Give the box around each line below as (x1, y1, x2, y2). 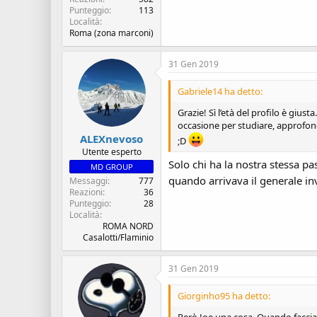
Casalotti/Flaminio (83, 231, 154, 243)
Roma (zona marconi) (69, 26, 154, 39)
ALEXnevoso (80, 132, 143, 146)
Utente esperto (81, 146, 142, 158)
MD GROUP (90, 161, 133, 172)
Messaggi (69, 175, 108, 187)
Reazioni (69, 186, 103, 198)
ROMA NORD (103, 220, 154, 232)
